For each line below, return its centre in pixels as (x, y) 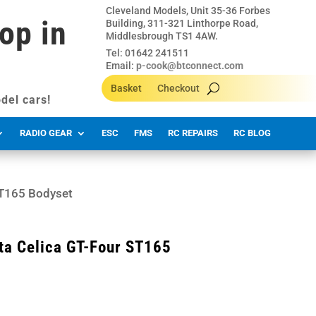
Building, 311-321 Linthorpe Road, (182, 23)
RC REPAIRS (193, 133)
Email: (121, 66)
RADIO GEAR (46, 133)
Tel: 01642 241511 (148, 53)
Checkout (179, 88)
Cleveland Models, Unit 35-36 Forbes (188, 11)
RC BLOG (252, 133)
